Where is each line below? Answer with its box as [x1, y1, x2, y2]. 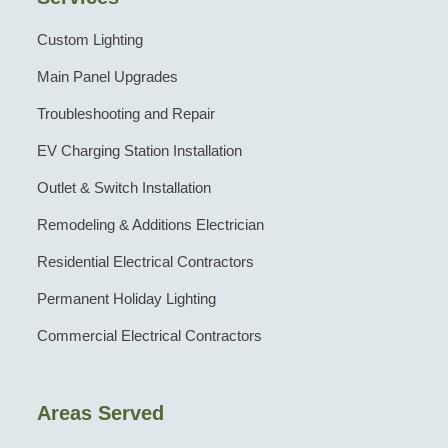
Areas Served [36, 402, 164, 424]
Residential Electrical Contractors [36, 253, 254, 270]
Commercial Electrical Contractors [36, 327, 262, 344]
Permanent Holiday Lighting [36, 290, 216, 307]
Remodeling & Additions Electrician [36, 216, 264, 233]
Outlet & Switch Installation [36, 179, 211, 196]
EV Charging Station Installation [36, 142, 242, 159]
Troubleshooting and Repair [36, 105, 215, 122]
